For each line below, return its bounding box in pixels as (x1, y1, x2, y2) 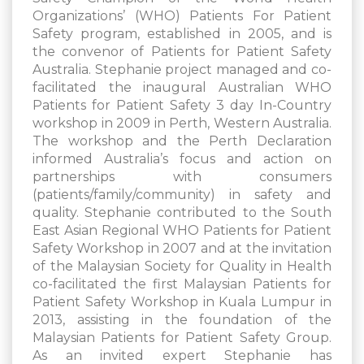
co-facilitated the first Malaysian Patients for (32, 276, 331, 292)
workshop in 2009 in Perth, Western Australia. (32, 115, 331, 132)
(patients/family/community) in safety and (32, 187, 331, 203)
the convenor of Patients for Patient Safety (32, 44, 331, 60)
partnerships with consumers (32, 169, 331, 185)
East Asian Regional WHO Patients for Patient (32, 223, 331, 239)
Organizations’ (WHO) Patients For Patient (32, 8, 331, 24)
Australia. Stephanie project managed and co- (32, 62, 331, 78)
